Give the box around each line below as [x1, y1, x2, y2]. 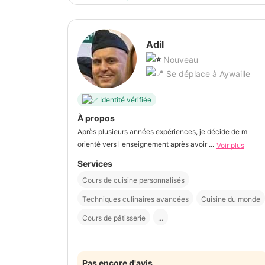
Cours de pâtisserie [82, 213, 146, 222]
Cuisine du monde [201, 194, 260, 203]
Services [77, 158, 112, 169]
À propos [77, 113, 115, 124]
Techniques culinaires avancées [82, 194, 189, 203]
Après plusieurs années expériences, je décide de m [77, 127, 247, 137]
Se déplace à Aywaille [164, 69, 250, 79]
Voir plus [216, 140, 244, 150]
